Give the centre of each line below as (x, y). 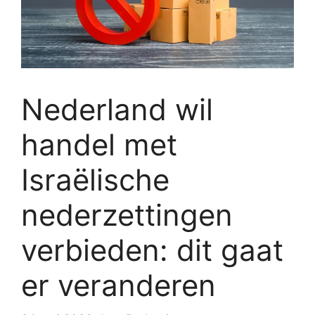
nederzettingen (127, 214)
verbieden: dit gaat (152, 250)
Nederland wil (117, 109)
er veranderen (118, 285)
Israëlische (95, 179)
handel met (99, 144)
